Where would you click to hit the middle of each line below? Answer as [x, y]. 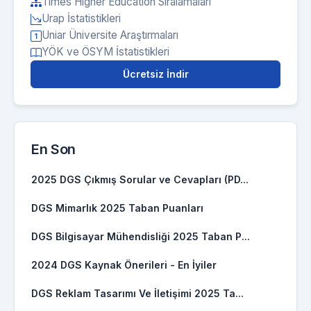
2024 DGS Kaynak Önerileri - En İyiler [124, 265]
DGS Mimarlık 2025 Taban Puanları [117, 208]
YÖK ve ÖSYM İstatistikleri [106, 52]
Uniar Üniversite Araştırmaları [110, 35]
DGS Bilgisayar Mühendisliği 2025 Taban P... [141, 237]
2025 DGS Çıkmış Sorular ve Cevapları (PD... [140, 180]
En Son [53, 150]
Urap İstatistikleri [81, 19]
